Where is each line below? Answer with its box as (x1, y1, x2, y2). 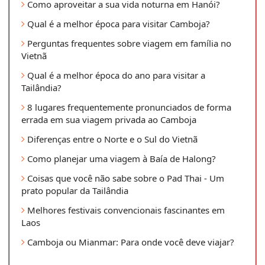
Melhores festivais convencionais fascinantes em (25, 203, 225, 216)
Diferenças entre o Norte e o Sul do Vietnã (25, 132, 198, 145)
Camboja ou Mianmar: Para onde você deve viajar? (25, 235, 234, 248)
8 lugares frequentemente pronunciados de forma (25, 101, 231, 113)
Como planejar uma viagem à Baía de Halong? (25, 152, 216, 164)
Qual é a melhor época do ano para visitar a (25, 69, 205, 81)
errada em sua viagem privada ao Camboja (21, 113, 196, 125)
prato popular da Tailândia (21, 184, 128, 196)
